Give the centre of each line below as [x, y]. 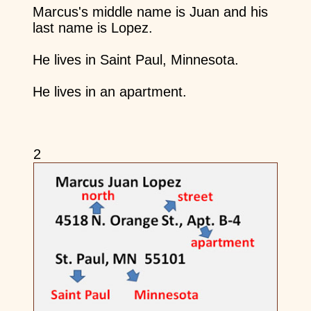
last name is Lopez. [92, 28]
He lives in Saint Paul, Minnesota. [135, 60]
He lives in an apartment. [109, 92]
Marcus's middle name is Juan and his [150, 12]
